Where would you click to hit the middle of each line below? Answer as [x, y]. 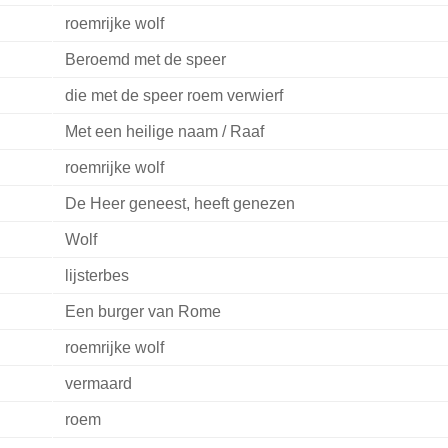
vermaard [98, 384]
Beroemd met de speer [145, 60]
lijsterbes [96, 276]
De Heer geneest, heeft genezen [179, 204]
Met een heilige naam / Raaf [164, 132]
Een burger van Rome [142, 312]
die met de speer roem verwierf [173, 96]
